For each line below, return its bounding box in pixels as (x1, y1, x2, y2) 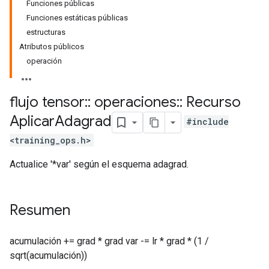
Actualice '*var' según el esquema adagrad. (10, 159, 189, 170)
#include (186, 116, 229, 128)
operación (26, 56, 62, 65)
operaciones (91, 93, 177, 111)
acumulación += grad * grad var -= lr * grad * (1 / (10, 235, 209, 247)
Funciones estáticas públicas (26, 13, 128, 22)
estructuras (26, 28, 65, 37)
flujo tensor (10, 93, 85, 111)
